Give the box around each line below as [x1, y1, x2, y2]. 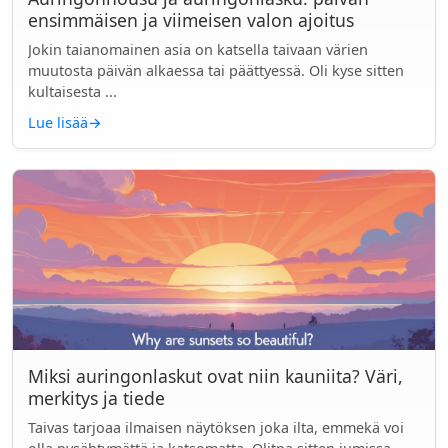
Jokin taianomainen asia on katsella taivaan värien [28, 40, 368, 59]
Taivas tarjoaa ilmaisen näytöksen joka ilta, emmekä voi [28, 418, 404, 437]
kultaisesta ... [28, 82, 117, 101]
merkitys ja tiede [28, 386, 165, 410]
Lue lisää [28, 113, 88, 132]
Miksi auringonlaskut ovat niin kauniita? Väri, [28, 364, 403, 388]
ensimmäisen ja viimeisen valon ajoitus [28, 8, 354, 32]
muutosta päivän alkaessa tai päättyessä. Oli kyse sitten [28, 61, 404, 80]
